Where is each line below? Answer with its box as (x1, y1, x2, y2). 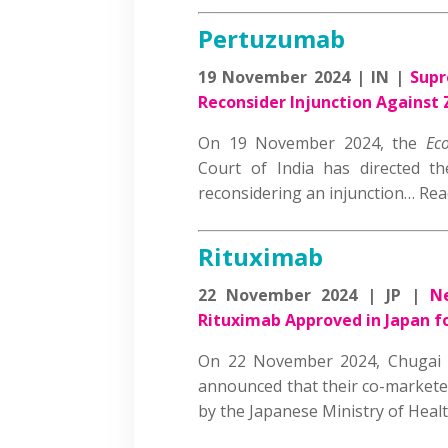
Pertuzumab (198, 21, 346, 55)
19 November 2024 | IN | (198, 65, 410, 88)
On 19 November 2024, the (198, 131, 426, 154)
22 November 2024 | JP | (198, 283, 431, 306)
